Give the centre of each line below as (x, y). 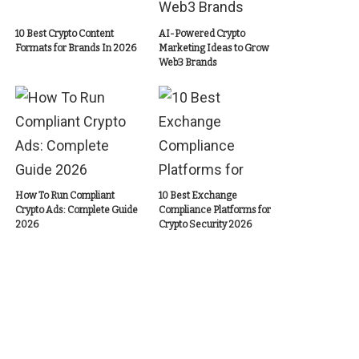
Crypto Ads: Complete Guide (77, 210)
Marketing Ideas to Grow (214, 48)
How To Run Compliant (65, 196)
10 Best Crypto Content (65, 33)
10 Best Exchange (198, 196)
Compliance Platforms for (214, 210)
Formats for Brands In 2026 (76, 48)
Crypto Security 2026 (205, 225)
